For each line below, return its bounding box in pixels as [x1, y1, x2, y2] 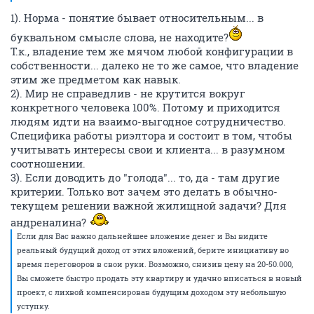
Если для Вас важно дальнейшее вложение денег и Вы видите [17, 231, 268, 241]
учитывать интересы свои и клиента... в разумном [11, 142, 285, 156]
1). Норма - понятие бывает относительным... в [11, 11, 264, 25]
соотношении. [11, 156, 86, 170]
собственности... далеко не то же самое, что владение [11, 58, 299, 72]
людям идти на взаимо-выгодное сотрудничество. [11, 114, 286, 128]
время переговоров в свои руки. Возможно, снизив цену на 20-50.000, [17, 259, 293, 269]
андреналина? [11, 215, 89, 229]
